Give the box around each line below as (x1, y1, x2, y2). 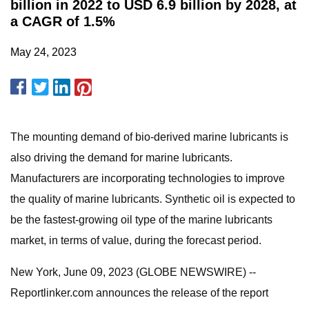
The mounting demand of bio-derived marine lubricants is (10, 131, 288, 143)
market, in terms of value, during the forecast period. (10, 235, 261, 246)
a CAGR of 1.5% (10, 14, 115, 29)
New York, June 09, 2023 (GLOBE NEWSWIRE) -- (10, 266, 256, 278)
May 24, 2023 (10, 46, 77, 58)
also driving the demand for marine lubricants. (10, 152, 232, 163)
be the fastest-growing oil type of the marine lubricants (10, 214, 272, 226)
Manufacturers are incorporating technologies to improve (10, 172, 285, 184)
